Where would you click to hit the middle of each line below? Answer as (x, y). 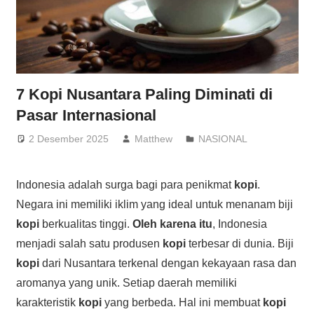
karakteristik (47, 302)
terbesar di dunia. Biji (239, 243)
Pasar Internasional (86, 116)
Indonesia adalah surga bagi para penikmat (125, 184)
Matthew (154, 138)
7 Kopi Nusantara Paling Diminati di (144, 95)
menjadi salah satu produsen (89, 243)
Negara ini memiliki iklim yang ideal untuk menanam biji (154, 204)
